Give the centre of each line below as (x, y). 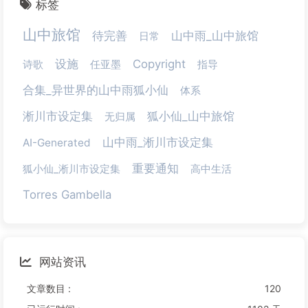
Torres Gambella (67, 195)
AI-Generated (57, 143)
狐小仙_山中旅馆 (191, 117)
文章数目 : (49, 289)
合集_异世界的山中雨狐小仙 (96, 90)
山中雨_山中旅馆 (215, 36)
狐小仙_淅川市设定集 (71, 169)
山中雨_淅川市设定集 (158, 143)
